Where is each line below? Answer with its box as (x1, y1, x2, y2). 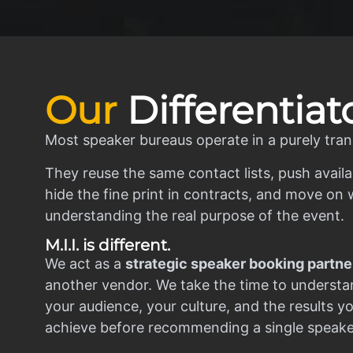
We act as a (45, 255, 125, 272)
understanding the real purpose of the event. (45, 206, 344, 224)
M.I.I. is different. (45, 235, 170, 255)
